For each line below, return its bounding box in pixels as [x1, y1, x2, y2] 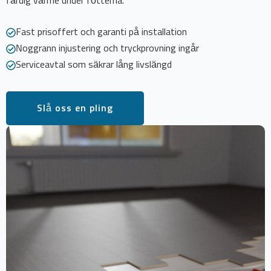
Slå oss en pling [37, 103, 113, 114]
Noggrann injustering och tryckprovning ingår [16, 44, 199, 54]
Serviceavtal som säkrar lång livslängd [16, 60, 172, 70]
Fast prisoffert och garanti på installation [16, 27, 187, 38]
